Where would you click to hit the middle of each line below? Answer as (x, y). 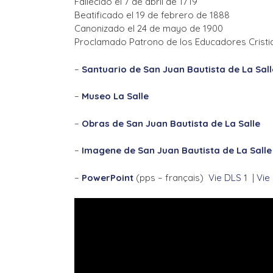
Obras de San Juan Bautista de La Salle (171, 123)
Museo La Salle (115, 96)
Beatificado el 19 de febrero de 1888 (152, 15)
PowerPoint (108, 177)
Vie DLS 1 (230, 177)
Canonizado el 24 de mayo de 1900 (149, 29)
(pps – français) (171, 177)
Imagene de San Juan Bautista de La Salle (177, 151)
